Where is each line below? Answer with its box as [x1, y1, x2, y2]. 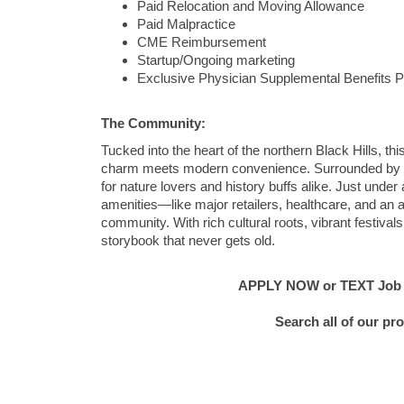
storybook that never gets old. [101, 234, 275, 248]
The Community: [101, 116, 206, 131]
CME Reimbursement [137, 35, 266, 50]
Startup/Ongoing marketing [137, 53, 295, 68]
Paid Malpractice [137, 17, 235, 32]
